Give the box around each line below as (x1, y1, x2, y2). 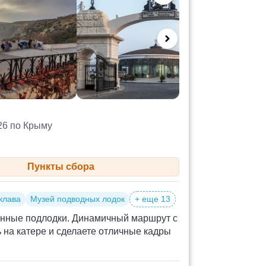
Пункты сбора (27, 161, 94, 172)
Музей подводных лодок (30, 194, 125, 204)
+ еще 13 (135, 194, 170, 204)
